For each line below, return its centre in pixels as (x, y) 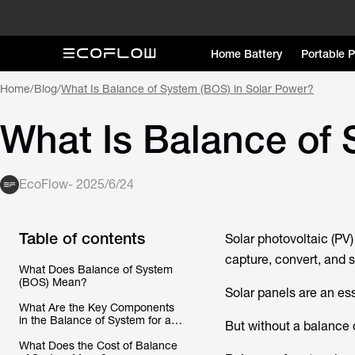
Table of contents (82, 238)
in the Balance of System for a (95, 320)
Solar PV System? (64, 333)
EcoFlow (44, 184)
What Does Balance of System (96, 269)
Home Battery (246, 53)
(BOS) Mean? (53, 282)
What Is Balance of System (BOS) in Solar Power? (187, 89)
